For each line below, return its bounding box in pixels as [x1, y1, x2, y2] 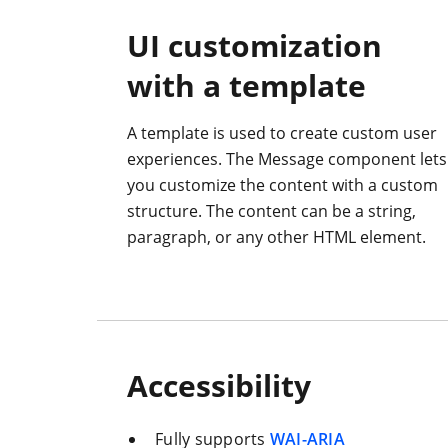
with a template [127, 65, 366, 107]
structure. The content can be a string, [127, 200, 416, 223]
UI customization [127, 25, 382, 67]
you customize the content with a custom [127, 174, 438, 197]
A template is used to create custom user [127, 122, 437, 145]
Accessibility [127, 365, 311, 407]
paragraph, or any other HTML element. [127, 226, 426, 249]
